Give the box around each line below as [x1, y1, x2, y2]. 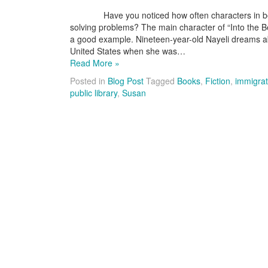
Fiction [205, 75, 230, 87]
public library [70, 87, 117, 99]
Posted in [70, 75, 108, 87]
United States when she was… [70, 45, 185, 57]
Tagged [146, 75, 177, 87]
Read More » [70, 57, 120, 69]
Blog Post [108, 75, 144, 87]
